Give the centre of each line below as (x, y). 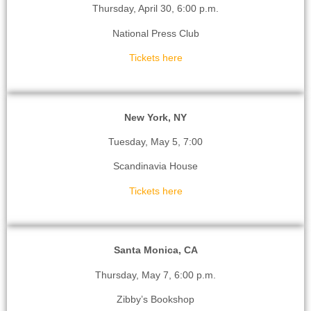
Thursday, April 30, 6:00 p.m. (155, 9)
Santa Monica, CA (155, 250)
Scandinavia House (155, 166)
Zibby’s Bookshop (155, 299)
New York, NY (155, 117)
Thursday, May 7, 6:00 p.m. (155, 275)
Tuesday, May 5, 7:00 (155, 141)
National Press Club (155, 33)
